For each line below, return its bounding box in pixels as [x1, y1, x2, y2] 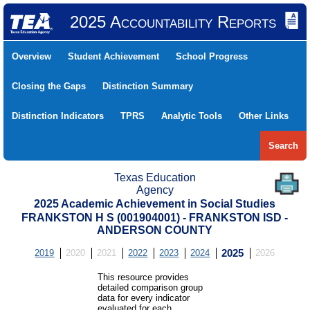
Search [268, 140, 298, 151]
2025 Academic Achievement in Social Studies [34, 198, 276, 210]
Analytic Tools [161, 111, 222, 121]
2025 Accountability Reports [69, 12, 276, 31]
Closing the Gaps [12, 81, 86, 91]
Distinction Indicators [12, 111, 104, 121]
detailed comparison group [98, 282, 203, 293]
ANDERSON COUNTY [97, 224, 213, 236]
